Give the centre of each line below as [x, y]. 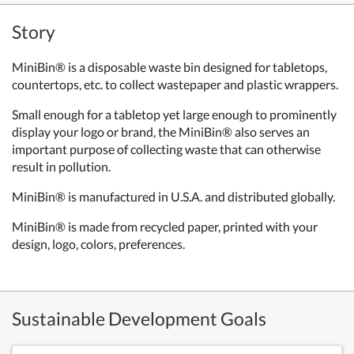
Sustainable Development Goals [139, 318]
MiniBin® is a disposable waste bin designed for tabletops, [169, 67]
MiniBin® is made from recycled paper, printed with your [165, 226]
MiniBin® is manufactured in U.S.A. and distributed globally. [173, 196]
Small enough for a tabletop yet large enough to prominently [174, 114]
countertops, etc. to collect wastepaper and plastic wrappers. [175, 84]
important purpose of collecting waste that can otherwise [166, 149]
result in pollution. [61, 166]
